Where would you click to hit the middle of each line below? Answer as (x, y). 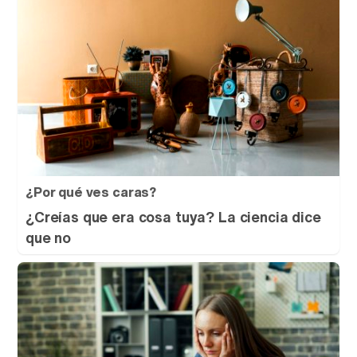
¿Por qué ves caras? (91, 192)
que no (49, 238)
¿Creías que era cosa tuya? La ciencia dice (173, 217)
